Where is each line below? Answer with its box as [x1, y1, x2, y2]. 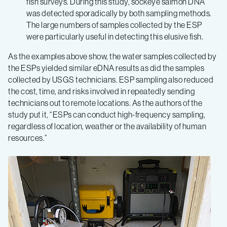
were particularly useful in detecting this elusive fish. [26, 31, 203, 42]
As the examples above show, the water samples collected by [8, 51, 216, 61]
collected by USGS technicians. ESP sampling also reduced [8, 74, 213, 85]
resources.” [8, 132, 48, 143]
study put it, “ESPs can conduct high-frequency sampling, [8, 109, 205, 120]
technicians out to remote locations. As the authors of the [8, 97, 202, 108]
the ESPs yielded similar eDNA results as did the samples [8, 62, 204, 73]
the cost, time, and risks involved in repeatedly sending [8, 86, 195, 96]
